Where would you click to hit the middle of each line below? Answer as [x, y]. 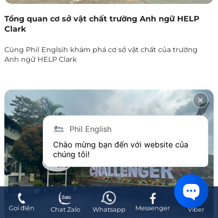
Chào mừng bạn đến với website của [121, 145]
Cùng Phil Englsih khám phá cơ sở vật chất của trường [101, 49]
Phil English [91, 129]
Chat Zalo [65, 209]
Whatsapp [109, 209]
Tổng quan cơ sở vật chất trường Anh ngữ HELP [102, 18]
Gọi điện [22, 208]
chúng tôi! [71, 154]
